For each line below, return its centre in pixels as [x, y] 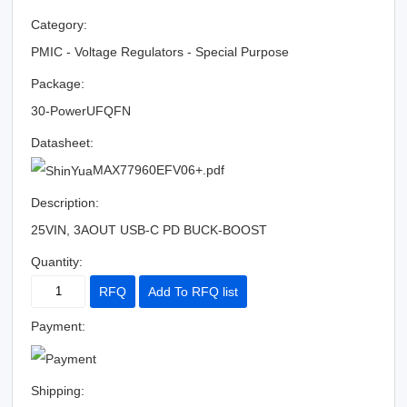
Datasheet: [63, 143]
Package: [58, 84]
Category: [60, 25]
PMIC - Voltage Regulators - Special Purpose [160, 52]
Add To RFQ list [194, 292]
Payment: [59, 327]
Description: [65, 203]
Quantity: [57, 262]
